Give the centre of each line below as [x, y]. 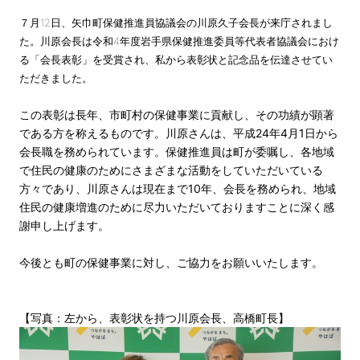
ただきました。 [56, 78]
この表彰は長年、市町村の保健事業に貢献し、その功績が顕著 [177, 114]
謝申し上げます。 [64, 225]
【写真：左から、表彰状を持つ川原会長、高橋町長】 [156, 317]
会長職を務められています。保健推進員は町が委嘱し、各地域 [177, 151]
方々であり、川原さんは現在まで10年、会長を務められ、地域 [178, 188]
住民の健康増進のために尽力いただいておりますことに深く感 [177, 207]
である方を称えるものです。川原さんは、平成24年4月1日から [179, 133]
